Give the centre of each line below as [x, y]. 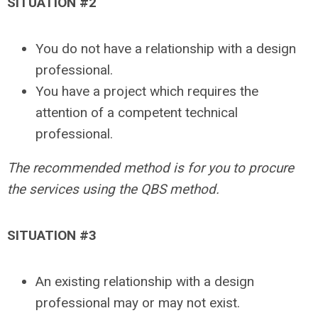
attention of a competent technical [137, 112]
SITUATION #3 [52, 235]
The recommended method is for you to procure [150, 168]
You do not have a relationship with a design [166, 48]
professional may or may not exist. [138, 302]
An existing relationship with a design [145, 281]
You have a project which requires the [147, 91]
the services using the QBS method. [113, 189]
